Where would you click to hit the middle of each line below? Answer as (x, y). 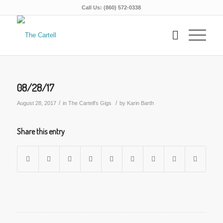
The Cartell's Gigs (90, 103)
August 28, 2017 (36, 103)
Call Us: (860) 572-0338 (111, 7)
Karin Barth (140, 103)
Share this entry (41, 131)
